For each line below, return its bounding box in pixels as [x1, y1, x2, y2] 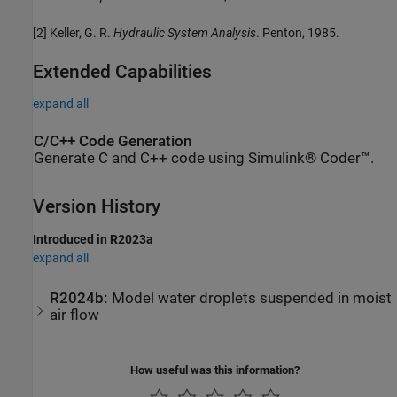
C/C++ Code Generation [34, 133, 191, 151]
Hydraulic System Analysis [113, 25, 256, 40]
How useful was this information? [130, 362, 300, 377]
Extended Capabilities [33, 60, 212, 82]
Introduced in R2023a [33, 231, 153, 246]
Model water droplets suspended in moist [112, 290, 393, 307]
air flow [50, 307, 100, 324]
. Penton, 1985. [256, 25, 339, 40]
